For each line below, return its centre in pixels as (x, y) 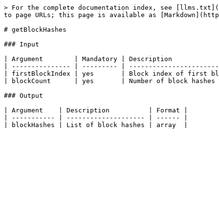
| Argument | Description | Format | (96, 110)
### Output (23, 96)
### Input (22, 44)
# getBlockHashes (35, 30)
